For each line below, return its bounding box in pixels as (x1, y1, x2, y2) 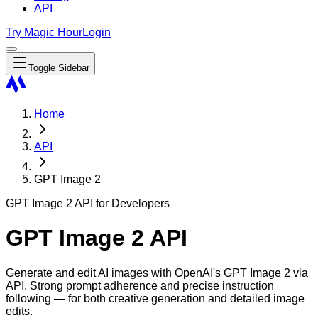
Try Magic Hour (6, 26, 82, 38)
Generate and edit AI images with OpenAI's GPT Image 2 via (6, 266, 308, 279)
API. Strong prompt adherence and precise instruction (6, 279, 274, 292)
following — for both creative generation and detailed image (6, 292, 305, 305)
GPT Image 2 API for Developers (6, 197, 170, 209)
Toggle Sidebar (28, 62, 89, 73)
